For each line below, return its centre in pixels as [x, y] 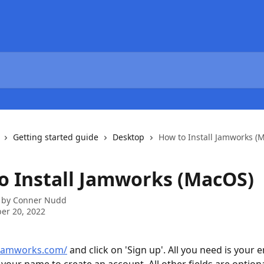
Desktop [128, 137]
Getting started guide [56, 137]
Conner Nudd [40, 200]
